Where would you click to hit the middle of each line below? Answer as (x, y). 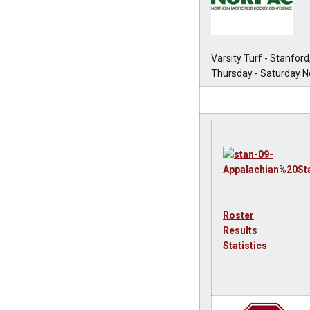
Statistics (245, 246)
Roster (238, 215)
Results (240, 230)
